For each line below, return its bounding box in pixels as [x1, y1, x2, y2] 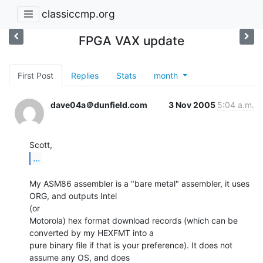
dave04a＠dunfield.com [50, 99, 147, 110]
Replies [71, 70, 99, 80]
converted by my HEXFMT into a [29, 227, 154, 238]
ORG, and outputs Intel [29, 190, 117, 201]
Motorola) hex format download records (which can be [29, 215, 238, 225]
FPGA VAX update [78, 33, 184, 48]
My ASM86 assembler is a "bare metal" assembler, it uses [29, 178, 249, 188]
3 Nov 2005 [168, 99, 217, 110]
